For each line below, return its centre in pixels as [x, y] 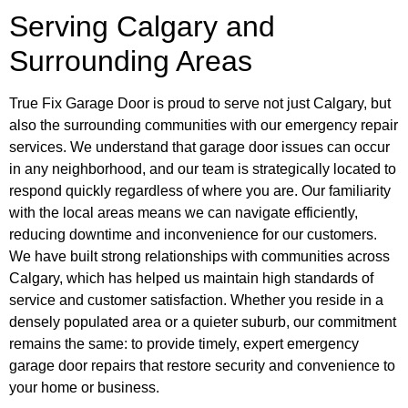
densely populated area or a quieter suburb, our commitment [203, 321]
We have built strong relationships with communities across [199, 256]
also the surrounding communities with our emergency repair [204, 125]
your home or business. [84, 387]
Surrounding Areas [131, 61]
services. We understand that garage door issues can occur [199, 147]
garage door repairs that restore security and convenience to [202, 365]
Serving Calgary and [142, 26]
